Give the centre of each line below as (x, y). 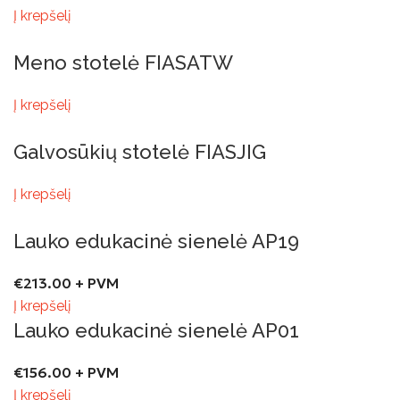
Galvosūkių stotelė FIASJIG (140, 151)
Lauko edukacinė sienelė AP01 (156, 330)
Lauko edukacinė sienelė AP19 (156, 241)
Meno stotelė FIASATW (123, 62)
